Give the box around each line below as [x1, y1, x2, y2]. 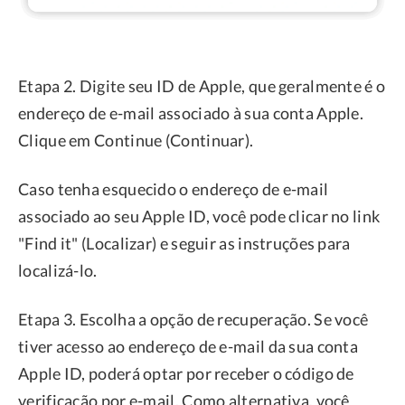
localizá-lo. [18, 260, 98, 281]
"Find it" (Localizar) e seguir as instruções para [18, 233, 351, 254]
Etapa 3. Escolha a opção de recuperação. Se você [18, 309, 369, 330]
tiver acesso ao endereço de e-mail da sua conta [18, 336, 359, 357]
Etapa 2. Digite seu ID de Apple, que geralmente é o [18, 76, 386, 97]
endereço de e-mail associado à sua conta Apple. [18, 103, 364, 124]
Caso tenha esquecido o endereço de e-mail [18, 179, 329, 200]
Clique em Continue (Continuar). [18, 130, 254, 151]
